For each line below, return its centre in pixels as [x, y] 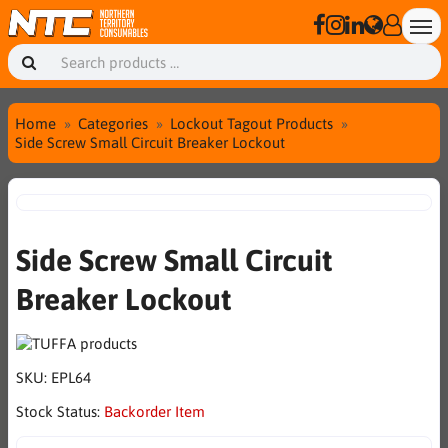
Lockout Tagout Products [251, 123]
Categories [113, 123]
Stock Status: [60, 411]
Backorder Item [154, 411]
